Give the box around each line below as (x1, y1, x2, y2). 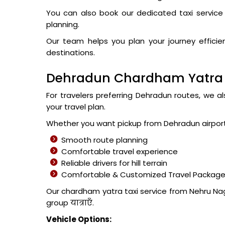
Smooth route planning (61, 135, 148, 145)
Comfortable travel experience (61, 146, 178, 157)
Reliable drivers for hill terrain (61, 158, 167, 168)
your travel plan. (46, 101, 105, 112)
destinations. (46, 47, 95, 58)
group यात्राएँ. (46, 197, 94, 208)
